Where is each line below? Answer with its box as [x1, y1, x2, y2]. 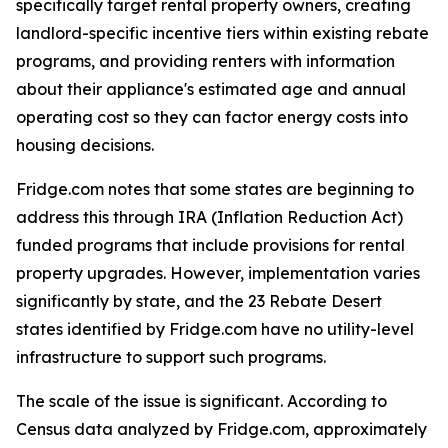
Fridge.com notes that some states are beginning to [16, 179, 414, 200]
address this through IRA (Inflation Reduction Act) [16, 207, 403, 228]
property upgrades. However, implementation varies [16, 263, 420, 284]
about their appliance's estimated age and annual [16, 79, 406, 100]
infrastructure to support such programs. [16, 347, 326, 368]
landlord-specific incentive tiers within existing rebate [16, 23, 429, 44]
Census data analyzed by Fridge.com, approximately [16, 419, 427, 440]
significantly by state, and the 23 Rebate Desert [16, 291, 382, 312]
